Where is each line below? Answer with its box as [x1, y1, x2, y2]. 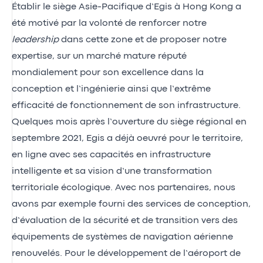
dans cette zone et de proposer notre [59, 35, 227, 44]
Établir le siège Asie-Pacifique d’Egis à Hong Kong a [12, 2, 241, 11]
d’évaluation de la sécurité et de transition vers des [12, 216, 238, 225]
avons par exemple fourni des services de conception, [12, 200, 251, 208]
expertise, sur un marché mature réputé [12, 52, 187, 60]
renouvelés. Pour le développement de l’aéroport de [12, 249, 241, 258]
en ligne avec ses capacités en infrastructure [12, 150, 211, 159]
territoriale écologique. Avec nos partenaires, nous [12, 183, 235, 192]
